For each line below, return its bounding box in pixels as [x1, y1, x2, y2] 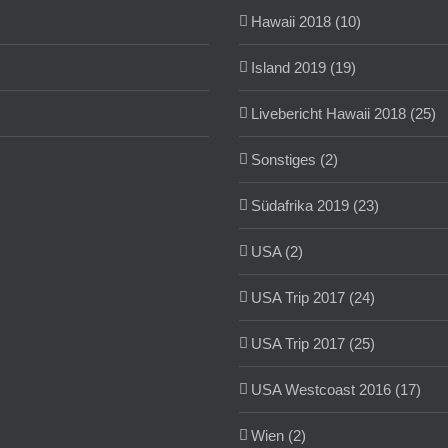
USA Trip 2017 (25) [251, 335, 375, 353]
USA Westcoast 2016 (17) [251, 381, 421, 399]
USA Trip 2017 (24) [251, 289, 375, 307]
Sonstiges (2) [251, 151, 338, 169]
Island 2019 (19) [251, 59, 356, 77]
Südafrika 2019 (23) [251, 197, 379, 215]
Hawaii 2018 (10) [251, 13, 361, 31]
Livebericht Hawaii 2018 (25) [251, 105, 436, 123]
